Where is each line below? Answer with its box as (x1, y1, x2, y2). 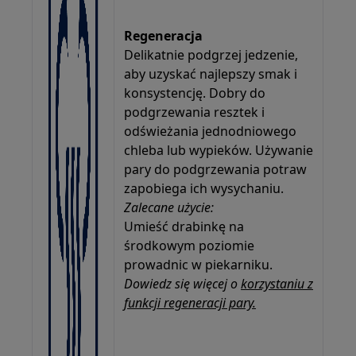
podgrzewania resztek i (124, 103, 265, 121)
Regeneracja (124, 26, 203, 44)
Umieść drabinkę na (124, 217, 245, 235)
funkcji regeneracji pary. (124, 293, 257, 311)
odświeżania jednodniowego (124, 122, 297, 140)
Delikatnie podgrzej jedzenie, (124, 45, 299, 64)
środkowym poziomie (124, 236, 255, 254)
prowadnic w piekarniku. (124, 255, 273, 273)
